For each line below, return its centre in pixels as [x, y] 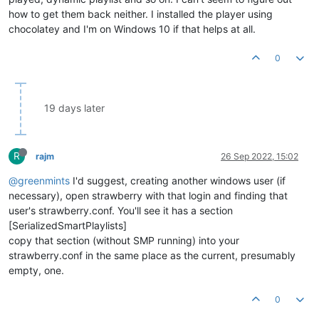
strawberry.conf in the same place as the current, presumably [152, 255]
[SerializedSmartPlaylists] [68, 225]
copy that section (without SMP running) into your [124, 240]
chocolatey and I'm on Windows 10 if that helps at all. [132, 28]
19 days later [74, 108]
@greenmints [39, 180]
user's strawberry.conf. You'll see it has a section [121, 210]
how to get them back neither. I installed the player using [141, 14]
